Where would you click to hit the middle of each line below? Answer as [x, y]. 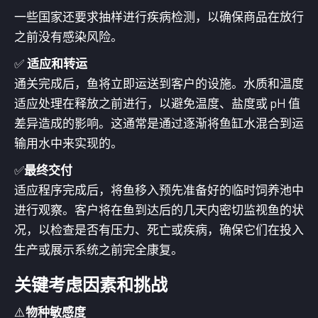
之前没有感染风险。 [68, 37]
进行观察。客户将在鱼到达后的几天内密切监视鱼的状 [159, 210]
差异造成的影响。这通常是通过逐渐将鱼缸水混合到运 [159, 123]
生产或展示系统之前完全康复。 [99, 250]
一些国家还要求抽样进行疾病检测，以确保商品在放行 [159, 17]
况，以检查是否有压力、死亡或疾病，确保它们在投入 [159, 230]
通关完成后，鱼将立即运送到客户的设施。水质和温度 [159, 83]
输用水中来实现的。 [68, 143]
